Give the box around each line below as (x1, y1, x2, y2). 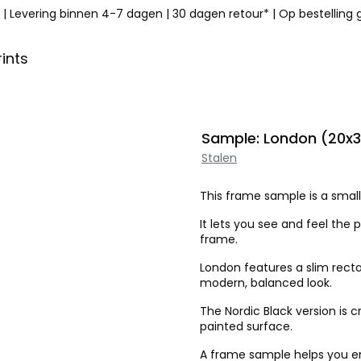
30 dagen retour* (172, 6, 269, 22)
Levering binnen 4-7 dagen (10, 6, 163, 22)
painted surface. (200, 318, 293, 334)
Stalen (201, 150, 237, 166)
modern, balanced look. (200, 275, 332, 291)
